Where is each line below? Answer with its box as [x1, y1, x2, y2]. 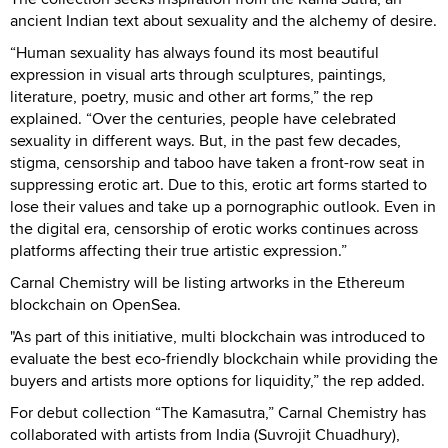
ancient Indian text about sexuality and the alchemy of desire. [10, 8, 437, 32]
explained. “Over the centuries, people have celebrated [10, 106, 396, 130]
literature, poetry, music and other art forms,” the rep [10, 84, 373, 108]
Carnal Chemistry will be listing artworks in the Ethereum [10, 270, 405, 294]
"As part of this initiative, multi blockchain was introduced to [10, 324, 425, 348]
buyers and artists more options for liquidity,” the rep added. [10, 368, 425, 392]
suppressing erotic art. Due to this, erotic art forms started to [10, 172, 427, 196]
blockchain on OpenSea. [10, 292, 181, 316]
